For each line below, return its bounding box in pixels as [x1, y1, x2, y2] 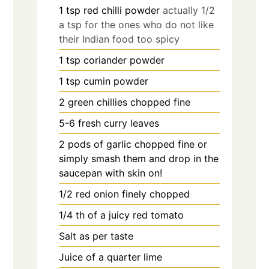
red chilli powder [83, 4, 160, 16]
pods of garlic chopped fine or [68, 138, 208, 150]
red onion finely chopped [76, 187, 190, 200]
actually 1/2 [163, 4, 216, 16]
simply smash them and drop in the [59, 152, 219, 165]
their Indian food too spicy [59, 32, 180, 45]
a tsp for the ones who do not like [59, 18, 214, 31]
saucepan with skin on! [59, 166, 163, 179]
